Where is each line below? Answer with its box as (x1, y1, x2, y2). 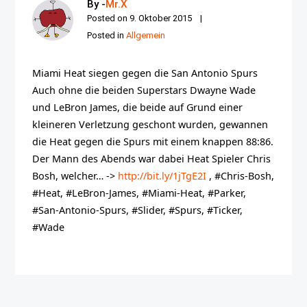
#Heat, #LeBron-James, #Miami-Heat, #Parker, (32, 186, 247, 199)
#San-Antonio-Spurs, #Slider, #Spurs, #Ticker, (32, 204, 243, 217)
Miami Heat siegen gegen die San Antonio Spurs (32, 66, 258, 79)
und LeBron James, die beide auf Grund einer (32, 101, 243, 114)
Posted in (87, 30, 127, 40)
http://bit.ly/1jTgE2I (118, 169, 207, 182)
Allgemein (126, 30, 166, 40)
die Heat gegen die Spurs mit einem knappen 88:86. (32, 135, 274, 148)
